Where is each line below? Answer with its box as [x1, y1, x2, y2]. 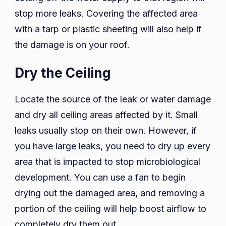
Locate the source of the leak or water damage [15, 94, 211, 105]
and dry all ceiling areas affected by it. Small [15, 109, 198, 121]
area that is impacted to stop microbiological [15, 156, 200, 167]
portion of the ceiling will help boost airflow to [15, 203, 206, 214]
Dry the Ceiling [15, 65, 111, 81]
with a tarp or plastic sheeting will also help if [15, 24, 202, 35]
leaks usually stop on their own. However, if [15, 125, 197, 136]
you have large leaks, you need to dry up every [15, 141, 210, 152]
